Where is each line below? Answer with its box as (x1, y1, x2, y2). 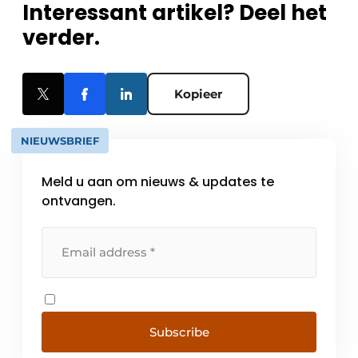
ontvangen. (42, 192, 116, 210)
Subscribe (149, 324, 209, 340)
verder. (22, 23, 100, 52)
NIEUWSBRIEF (21, 134, 99, 147)
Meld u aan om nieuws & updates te (42, 173, 274, 191)
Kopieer (174, 86, 222, 101)
